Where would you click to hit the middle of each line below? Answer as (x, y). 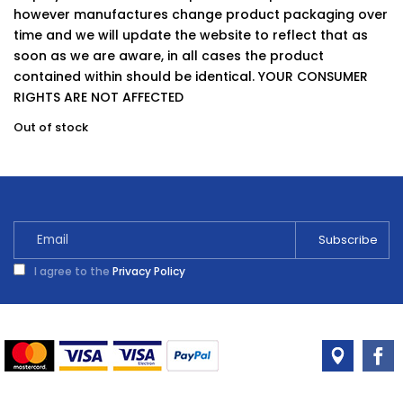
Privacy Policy (149, 271)
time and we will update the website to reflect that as (191, 35)
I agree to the (72, 271)
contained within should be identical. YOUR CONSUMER (191, 76)
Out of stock (51, 127)
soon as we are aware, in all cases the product (169, 56)
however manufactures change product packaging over (201, 14)
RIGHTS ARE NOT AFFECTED (99, 97)
